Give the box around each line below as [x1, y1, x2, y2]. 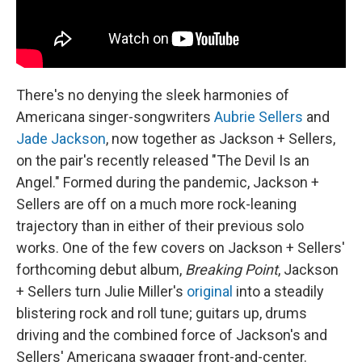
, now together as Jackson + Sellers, [106, 129, 335, 147]
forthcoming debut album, [16, 260, 185, 278]
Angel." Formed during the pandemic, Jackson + [16, 173, 319, 191]
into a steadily [233, 282, 324, 300]
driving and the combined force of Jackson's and [16, 326, 327, 343]
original [187, 282, 233, 300]
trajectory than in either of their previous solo [16, 217, 304, 234]
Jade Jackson [16, 129, 106, 147]
